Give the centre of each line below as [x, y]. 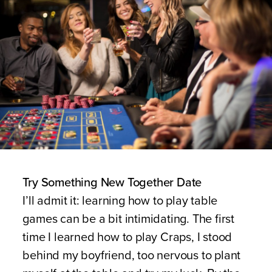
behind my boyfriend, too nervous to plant [132, 256]
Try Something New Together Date [112, 183]
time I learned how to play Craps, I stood [127, 237]
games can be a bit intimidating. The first [128, 219]
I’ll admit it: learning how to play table [120, 201]
